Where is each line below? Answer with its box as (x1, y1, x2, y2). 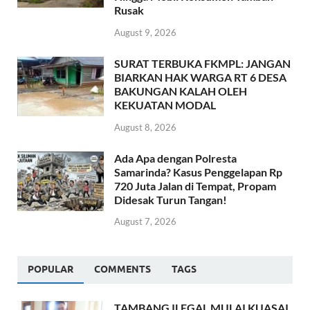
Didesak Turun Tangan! (114, 192, 227, 206)
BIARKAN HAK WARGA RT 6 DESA (114, 70, 286, 84)
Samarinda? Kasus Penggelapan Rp (114, 165, 282, 179)
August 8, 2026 (114, 121, 176, 133)
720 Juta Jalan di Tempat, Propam (114, 179, 276, 192)
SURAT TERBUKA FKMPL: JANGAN (114, 56, 291, 70)
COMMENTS (94, 264, 151, 275)
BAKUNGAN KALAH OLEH (114, 84, 247, 98)
